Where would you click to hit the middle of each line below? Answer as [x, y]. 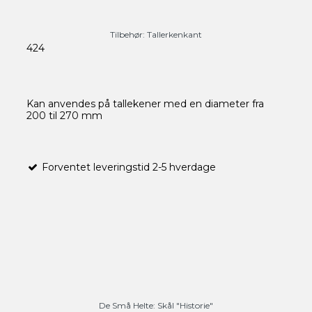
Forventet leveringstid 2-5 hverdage [127, 167]
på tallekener [129, 104]
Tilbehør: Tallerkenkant [156, 35]
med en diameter [206, 104]
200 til [41, 116]
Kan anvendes [61, 104]
